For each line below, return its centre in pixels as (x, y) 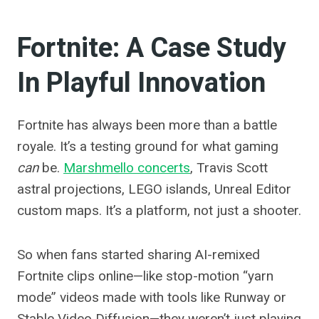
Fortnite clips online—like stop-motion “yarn (145, 276)
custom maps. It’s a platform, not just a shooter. (159, 211)
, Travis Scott (229, 168)
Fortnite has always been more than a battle (147, 125)
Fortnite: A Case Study (152, 49)
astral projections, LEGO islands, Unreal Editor (154, 189)
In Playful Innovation (141, 84)
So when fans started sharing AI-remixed (138, 255)
